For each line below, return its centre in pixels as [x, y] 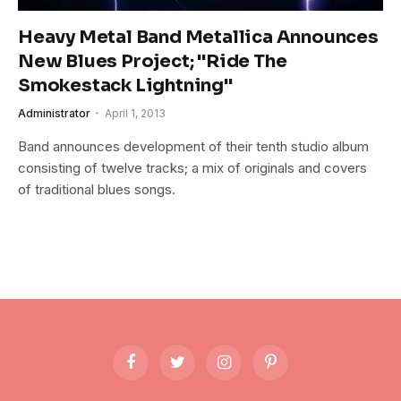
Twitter [195, 369]
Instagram [250, 369]
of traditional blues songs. [97, 189]
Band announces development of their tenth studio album [193, 146]
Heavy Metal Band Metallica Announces [198, 37]
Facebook [157, 369]
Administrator [54, 113]
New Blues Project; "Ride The [153, 61]
